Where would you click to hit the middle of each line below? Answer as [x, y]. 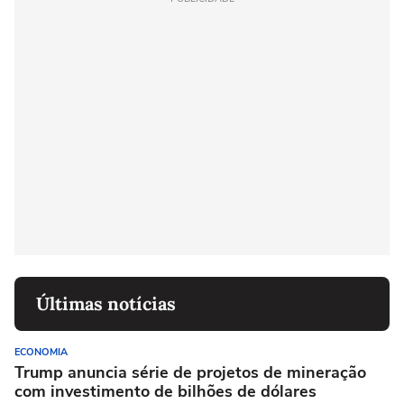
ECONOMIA [41, 353]
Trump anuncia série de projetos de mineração [190, 373]
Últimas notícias [106, 304]
